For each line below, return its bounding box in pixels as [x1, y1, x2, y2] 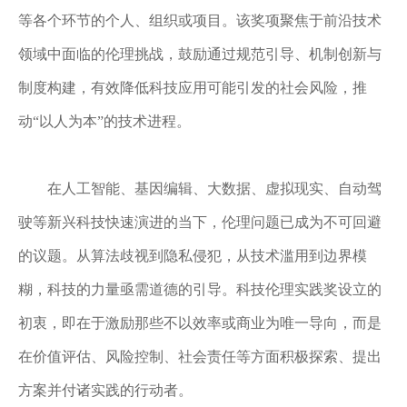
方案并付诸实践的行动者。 [18, 382, 193, 398]
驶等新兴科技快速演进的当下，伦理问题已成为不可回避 [18, 214, 382, 230]
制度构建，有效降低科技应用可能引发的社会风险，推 [18, 80, 367, 95]
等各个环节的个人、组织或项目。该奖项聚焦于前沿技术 [18, 13, 382, 28]
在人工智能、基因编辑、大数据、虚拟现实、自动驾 [47, 181, 382, 196]
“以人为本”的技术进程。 [33, 114, 191, 129]
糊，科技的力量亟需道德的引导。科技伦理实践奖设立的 [18, 282, 382, 297]
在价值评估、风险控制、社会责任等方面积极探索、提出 [18, 349, 382, 364]
